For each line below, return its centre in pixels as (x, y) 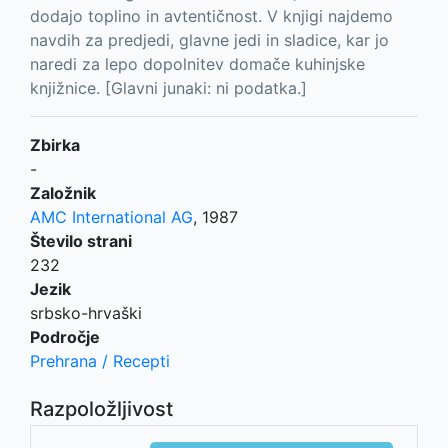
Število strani (81, 240)
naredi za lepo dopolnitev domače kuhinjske (197, 63)
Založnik (63, 192)
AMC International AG (111, 216)
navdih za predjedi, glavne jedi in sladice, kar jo (209, 39)
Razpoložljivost (101, 408)
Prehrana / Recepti (100, 360)
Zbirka (55, 144)
